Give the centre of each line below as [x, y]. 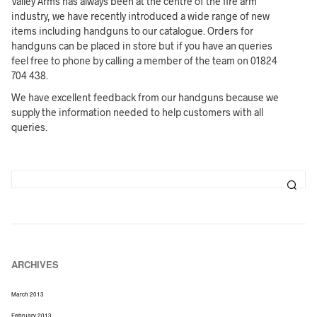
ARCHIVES [35, 264]
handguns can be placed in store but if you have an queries [142, 45]
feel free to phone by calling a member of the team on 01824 [145, 60]
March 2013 [28, 294]
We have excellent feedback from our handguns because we [145, 97]
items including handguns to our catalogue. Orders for [133, 30]
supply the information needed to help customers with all [138, 112]
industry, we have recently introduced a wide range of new [141, 16]
